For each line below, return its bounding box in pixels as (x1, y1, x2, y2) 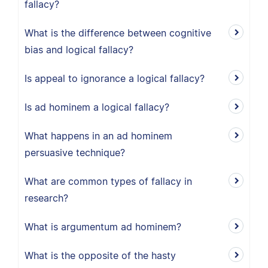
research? (25, 192, 68, 204)
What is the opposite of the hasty (25, 249, 176, 261)
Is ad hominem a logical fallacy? (25, 101, 169, 113)
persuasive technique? (25, 147, 125, 159)
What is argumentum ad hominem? (25, 221, 181, 233)
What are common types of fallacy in (25, 175, 192, 187)
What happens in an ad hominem (25, 130, 172, 142)
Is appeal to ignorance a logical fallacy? (25, 72, 205, 84)
